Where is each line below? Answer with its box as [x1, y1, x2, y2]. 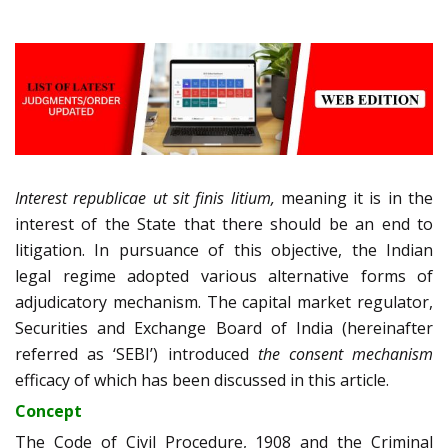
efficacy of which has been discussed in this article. [15, 368, 389, 391]
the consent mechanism [257, 342, 434, 365]
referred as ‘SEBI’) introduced [15, 342, 258, 365]
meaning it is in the [274, 186, 433, 209]
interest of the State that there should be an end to [15, 212, 433, 235]
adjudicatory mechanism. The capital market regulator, [15, 290, 433, 313]
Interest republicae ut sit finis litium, [15, 186, 275, 209]
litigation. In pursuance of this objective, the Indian [15, 238, 433, 261]
